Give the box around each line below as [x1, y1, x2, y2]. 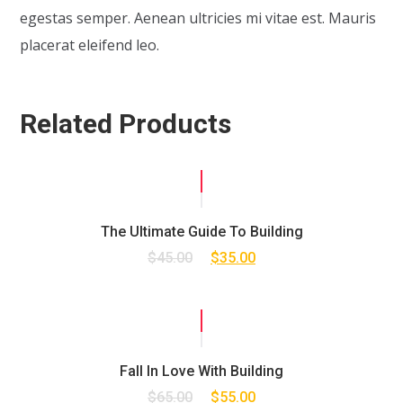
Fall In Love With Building [120, 363, 283, 381]
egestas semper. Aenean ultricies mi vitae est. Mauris [20, 8, 377, 29]
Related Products [20, 108, 232, 140]
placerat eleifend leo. [20, 35, 160, 56]
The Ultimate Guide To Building [100, 223, 303, 241]
